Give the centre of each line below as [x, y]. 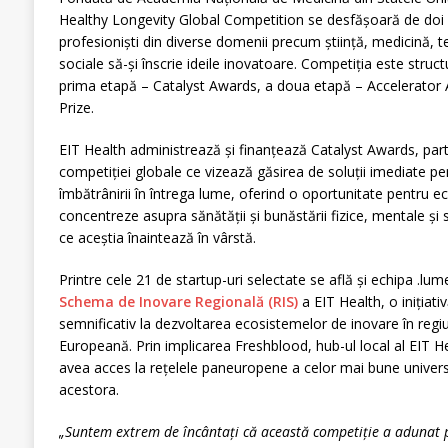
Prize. [76, 108]
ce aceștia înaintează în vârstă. [157, 238]
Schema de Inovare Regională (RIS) [178, 302]
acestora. [88, 390]
